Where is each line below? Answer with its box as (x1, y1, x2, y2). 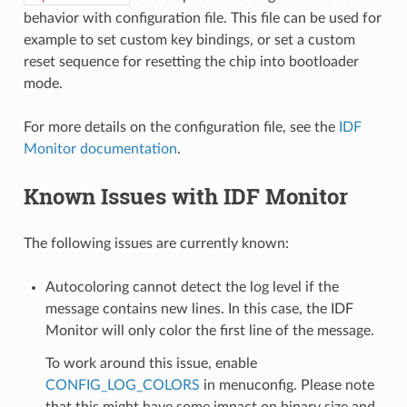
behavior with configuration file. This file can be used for (23, 10, 382, 25)
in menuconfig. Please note (199, 377, 374, 392)
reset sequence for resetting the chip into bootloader (23, 54, 359, 69)
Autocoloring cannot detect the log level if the (45, 279, 339, 294)
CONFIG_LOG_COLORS (45, 377, 200, 392)
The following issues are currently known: (23, 235, 289, 251)
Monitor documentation (23, 141, 177, 156)
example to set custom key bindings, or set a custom (23, 32, 355, 47)
